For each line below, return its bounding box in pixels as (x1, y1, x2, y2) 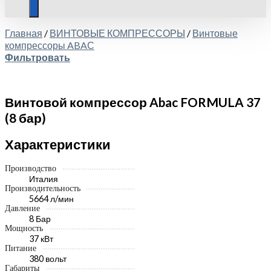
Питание (5, 243, 36, 253)
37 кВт (29, 233, 53, 244)
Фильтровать (5, 51, 70, 63)
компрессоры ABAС (5, 39, 94, 51)
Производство (5, 163, 56, 173)
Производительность (5, 183, 80, 193)
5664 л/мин (29, 193, 74, 204)
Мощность (5, 223, 43, 233)
